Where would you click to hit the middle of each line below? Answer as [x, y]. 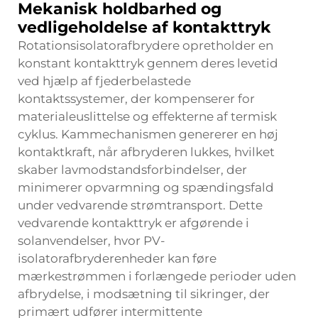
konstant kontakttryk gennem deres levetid [148, 63]
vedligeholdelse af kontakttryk [144, 27]
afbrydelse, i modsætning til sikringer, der [144, 294]
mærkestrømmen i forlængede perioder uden [157, 276]
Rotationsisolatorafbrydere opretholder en [146, 45]
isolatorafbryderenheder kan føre [117, 258]
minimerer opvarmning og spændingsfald [146, 187]
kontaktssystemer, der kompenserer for [136, 99]
